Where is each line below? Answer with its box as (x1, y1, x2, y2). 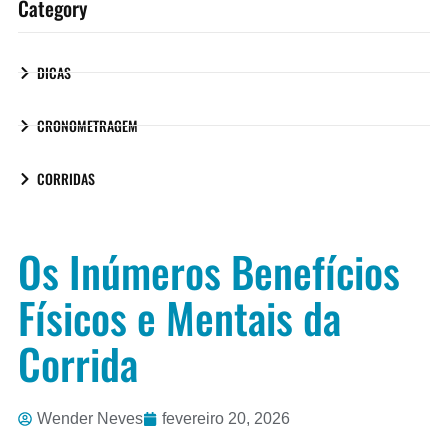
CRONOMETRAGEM (37, 115, 138, 137)
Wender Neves (37, 410, 143, 428)
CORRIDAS (37, 168, 95, 190)
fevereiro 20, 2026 (162, 410, 290, 428)
